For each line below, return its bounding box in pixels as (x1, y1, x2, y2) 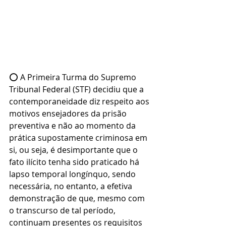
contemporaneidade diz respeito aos (9, 96, 151, 107)
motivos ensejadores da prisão (9, 108, 129, 120)
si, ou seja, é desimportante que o (9, 144, 140, 156)
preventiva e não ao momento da (9, 120, 138, 132)
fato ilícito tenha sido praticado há (9, 156, 141, 168)
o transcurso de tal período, (9, 205, 118, 216)
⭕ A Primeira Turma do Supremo (9, 72, 138, 83)
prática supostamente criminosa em (9, 132, 149, 144)
